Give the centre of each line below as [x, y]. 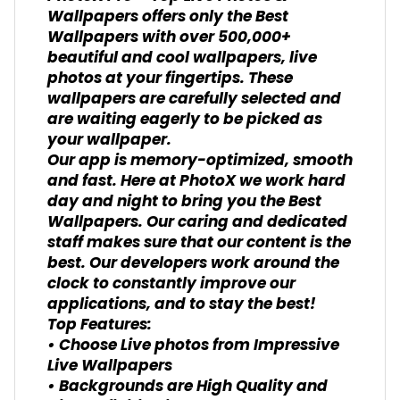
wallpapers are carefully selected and [194, 100]
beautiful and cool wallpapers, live [182, 59]
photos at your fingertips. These [170, 79]
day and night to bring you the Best [184, 203]
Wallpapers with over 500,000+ [169, 38]
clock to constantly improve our [171, 285]
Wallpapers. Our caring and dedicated [197, 223]
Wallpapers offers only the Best [168, 18]
